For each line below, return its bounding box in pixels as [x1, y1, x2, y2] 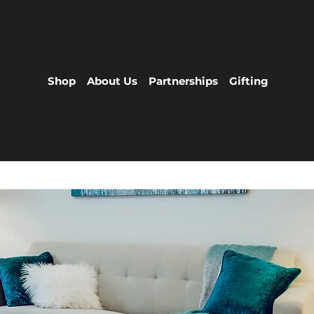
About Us [87, 74, 138, 88]
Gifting [229, 74, 269, 88]
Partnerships [149, 74, 219, 88]
